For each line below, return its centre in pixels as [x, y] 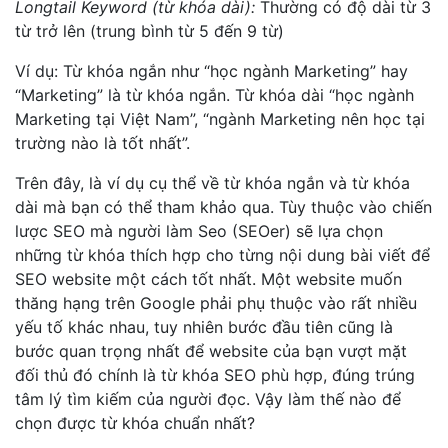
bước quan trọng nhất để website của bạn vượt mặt [211, 351]
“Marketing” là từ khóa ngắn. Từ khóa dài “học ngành [214, 95]
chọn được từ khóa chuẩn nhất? [135, 423]
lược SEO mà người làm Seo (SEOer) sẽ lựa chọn [199, 231]
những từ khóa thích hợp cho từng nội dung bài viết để [222, 255]
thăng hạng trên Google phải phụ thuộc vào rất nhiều [216, 303]
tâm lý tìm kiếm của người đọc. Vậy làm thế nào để [208, 399]
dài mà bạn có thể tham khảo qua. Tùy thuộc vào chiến [223, 207]
